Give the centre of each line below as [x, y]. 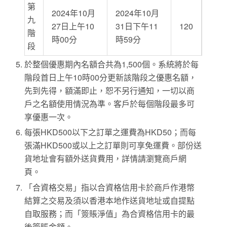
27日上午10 [73, 26]
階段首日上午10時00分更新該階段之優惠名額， [111, 78]
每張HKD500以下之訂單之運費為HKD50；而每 [110, 132]
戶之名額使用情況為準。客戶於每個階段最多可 [110, 104]
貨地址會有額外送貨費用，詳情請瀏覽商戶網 [106, 159]
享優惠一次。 [49, 117]
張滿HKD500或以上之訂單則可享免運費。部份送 [113, 145]
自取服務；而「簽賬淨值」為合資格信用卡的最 [110, 213]
